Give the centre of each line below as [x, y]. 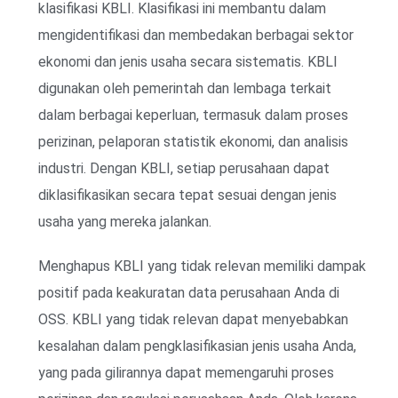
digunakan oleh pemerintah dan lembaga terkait [185, 88]
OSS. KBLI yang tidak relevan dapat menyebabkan [193, 319]
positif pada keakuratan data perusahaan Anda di [189, 292]
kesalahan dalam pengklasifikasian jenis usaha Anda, [197, 346]
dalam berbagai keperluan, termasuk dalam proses [193, 115]
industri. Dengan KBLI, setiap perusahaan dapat [184, 168]
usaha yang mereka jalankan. [125, 221]
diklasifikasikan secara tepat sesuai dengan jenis [187, 195]
